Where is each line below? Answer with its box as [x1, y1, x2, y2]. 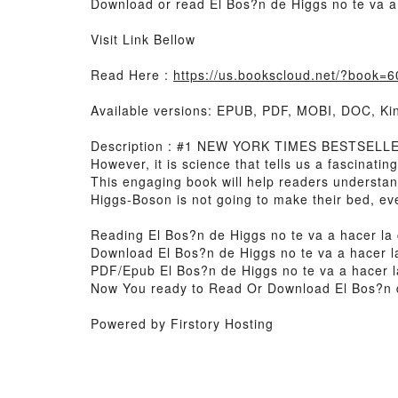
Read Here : [91, 66, 173, 84]
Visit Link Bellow [91, 30, 195, 48]
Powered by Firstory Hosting [91, 314, 274, 332]
